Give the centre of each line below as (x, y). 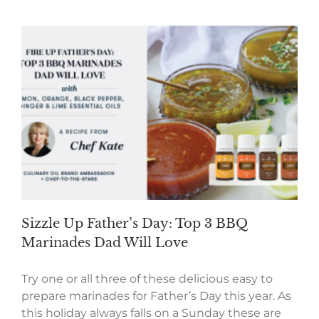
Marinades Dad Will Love (105, 242)
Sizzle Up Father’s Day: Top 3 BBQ (135, 223)
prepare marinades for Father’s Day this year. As (156, 296)
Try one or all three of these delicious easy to (147, 278)
